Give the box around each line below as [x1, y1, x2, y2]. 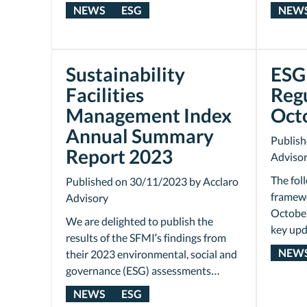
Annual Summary [66, 124, 214, 147]
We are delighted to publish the [66, 214, 213, 228]
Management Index [66, 103, 232, 127]
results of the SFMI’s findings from [66, 231, 226, 244]
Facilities [66, 83, 144, 106]
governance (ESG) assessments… [66, 264, 220, 277]
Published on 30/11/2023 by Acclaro [66, 175, 238, 188]
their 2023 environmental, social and [66, 247, 237, 260]
